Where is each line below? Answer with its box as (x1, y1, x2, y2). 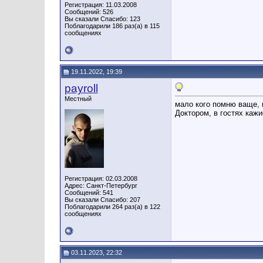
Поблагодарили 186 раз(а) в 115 (64, 22, 160, 29)
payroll (64, 82, 98, 95)
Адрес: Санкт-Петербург (64, 182, 137, 189)
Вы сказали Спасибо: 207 (64, 196, 140, 203)
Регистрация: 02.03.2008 (64, 175, 137, 182)
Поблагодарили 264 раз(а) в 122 (64, 203, 160, 210)
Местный (64, 95, 92, 102)
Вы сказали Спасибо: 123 (64, 15, 140, 22)
